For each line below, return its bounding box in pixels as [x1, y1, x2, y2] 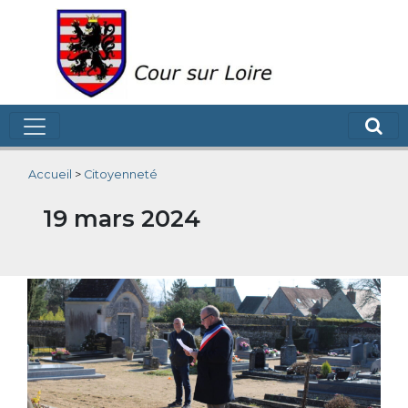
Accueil [28, 168, 72, 181]
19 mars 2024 [43, 204, 200, 232]
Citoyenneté [84, 168, 158, 181]
